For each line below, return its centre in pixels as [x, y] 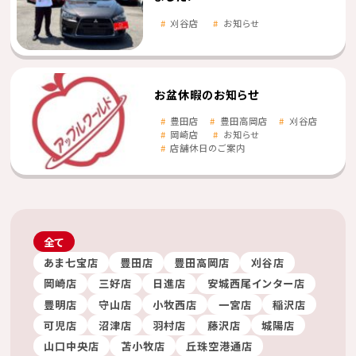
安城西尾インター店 [256, 284]
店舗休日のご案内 [208, 147]
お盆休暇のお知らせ [207, 94]
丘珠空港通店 [220, 346]
